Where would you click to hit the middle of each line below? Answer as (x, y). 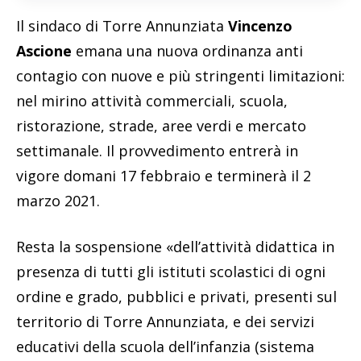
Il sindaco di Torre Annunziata (120, 25)
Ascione (44, 50)
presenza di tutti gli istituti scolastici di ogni (171, 271)
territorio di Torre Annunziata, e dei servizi (165, 321)
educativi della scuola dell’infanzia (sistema (165, 346)
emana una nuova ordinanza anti (187, 50)
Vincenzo (258, 25)
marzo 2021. (58, 200)
